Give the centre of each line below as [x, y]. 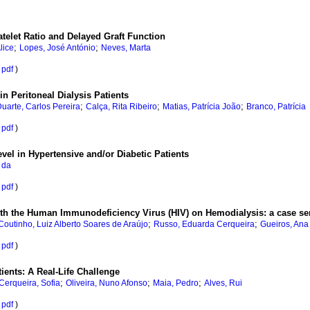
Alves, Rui [223, 283]
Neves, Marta [126, 48]
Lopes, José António [57, 48]
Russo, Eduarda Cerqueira [204, 225]
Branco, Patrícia [276, 107]
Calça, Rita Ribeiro [121, 107]
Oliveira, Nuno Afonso [107, 283]
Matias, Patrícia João [202, 107]
